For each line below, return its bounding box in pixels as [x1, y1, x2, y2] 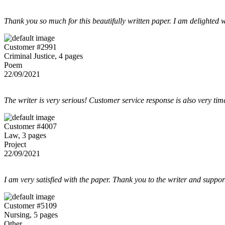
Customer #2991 [4, 42, 57, 51]
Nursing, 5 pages [4, 210, 58, 219]
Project [4, 140, 26, 149]
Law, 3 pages [4, 131, 46, 140]
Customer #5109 [4, 201, 57, 210]
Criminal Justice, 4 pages [4, 51, 83, 60]
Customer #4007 [4, 122, 57, 131]
